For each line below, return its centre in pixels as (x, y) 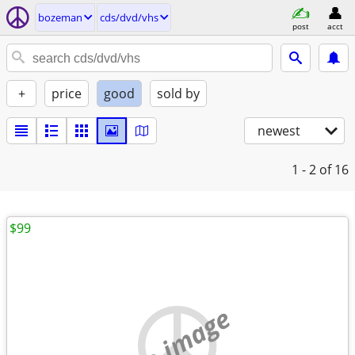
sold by (178, 94)
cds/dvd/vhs (129, 17)
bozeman (60, 17)
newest (279, 131)
